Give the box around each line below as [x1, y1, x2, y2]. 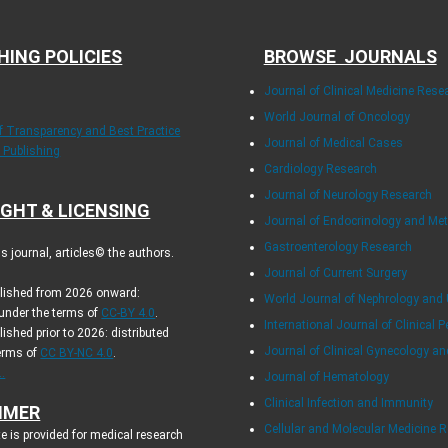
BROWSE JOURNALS [263, 45, 437, 67]
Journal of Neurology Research [263, 187, 432, 202]
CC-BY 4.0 [101, 305, 156, 320]
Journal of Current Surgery [263, 265, 407, 280]
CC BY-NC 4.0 [40, 345, 114, 360]
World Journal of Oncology [263, 109, 410, 124]
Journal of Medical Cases [263, 135, 403, 150]
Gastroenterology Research [263, 239, 412, 254]
